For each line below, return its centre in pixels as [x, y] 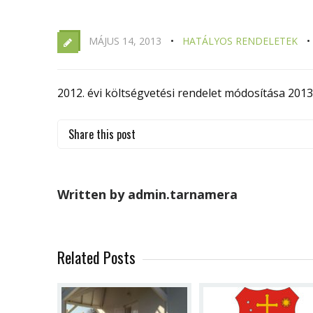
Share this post [102, 134]
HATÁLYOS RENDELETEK [240, 41]
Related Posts [96, 257]
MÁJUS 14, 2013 [125, 41]
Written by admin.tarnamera [147, 194]
